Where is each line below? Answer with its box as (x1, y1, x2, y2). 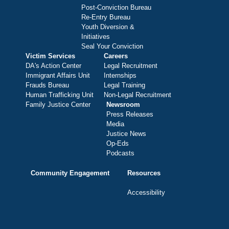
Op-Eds (106, 140, 129, 148)
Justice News (106, 130, 146, 138)
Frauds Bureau (26, 81, 69, 89)
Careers (104, 52, 128, 60)
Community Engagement (31, 169, 109, 177)
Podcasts (106, 149, 134, 157)
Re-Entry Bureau (81, 13, 130, 21)
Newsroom (106, 101, 140, 109)
